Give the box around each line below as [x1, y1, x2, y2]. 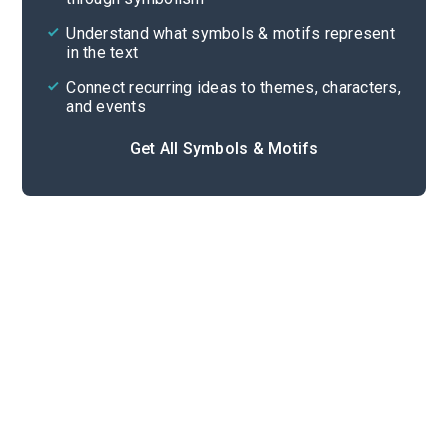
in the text [66, 43, 139, 62]
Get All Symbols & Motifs [129, 138, 319, 158]
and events [66, 97, 146, 116]
